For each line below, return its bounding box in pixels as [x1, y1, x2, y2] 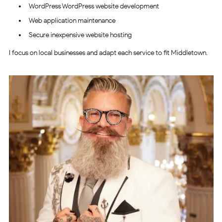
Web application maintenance [28, 16, 115, 25]
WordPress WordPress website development [28, 2, 159, 11]
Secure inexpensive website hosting [28, 31, 132, 40]
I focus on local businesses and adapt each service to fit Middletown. [8, 49, 208, 57]
